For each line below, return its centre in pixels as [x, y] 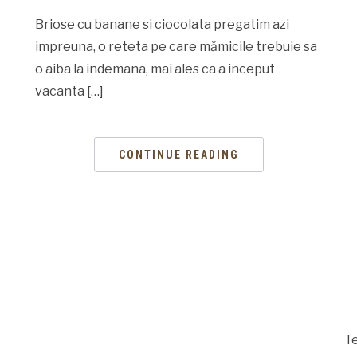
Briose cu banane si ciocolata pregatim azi [162, 24]
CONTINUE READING [178, 154]
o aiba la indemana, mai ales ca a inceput [155, 69]
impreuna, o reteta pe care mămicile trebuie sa [176, 46]
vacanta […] [69, 91]
